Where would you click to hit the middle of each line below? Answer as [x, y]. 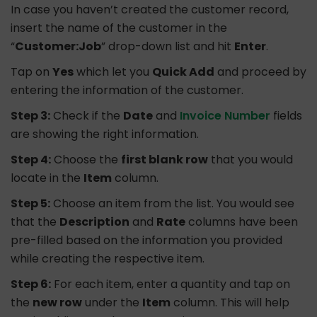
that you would [250, 160]
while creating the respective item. [108, 259]
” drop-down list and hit [168, 47]
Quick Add [183, 72]
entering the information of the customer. [127, 91]
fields [286, 116]
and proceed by [260, 72]
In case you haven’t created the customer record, [150, 10]
